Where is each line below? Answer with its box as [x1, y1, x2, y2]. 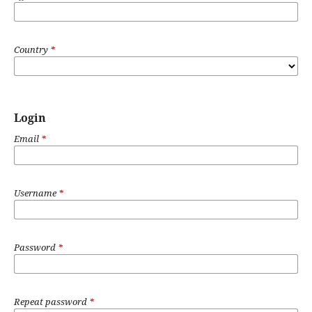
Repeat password [13, 295, 89, 308]
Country [13, 42, 50, 56]
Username [13, 186, 58, 199]
